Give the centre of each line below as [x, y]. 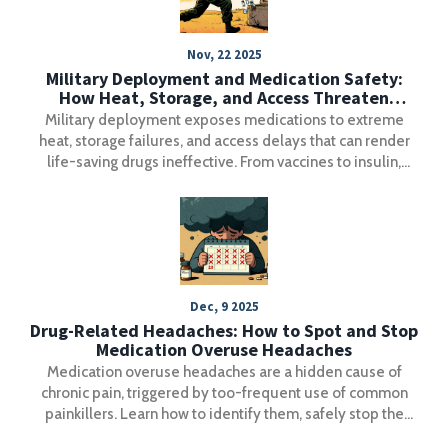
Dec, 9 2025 [224, 306]
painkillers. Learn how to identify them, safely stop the [224, 413]
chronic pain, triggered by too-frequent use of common [224, 392]
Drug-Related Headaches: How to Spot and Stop [224, 330]
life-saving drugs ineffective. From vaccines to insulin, [224, 161]
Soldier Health [224, 116]
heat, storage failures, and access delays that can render [224, 140]
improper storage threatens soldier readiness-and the [224, 182]
